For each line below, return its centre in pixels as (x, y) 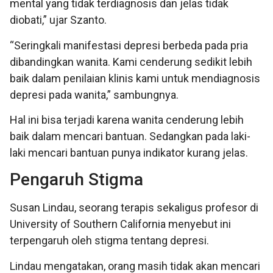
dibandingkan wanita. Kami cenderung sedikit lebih (131, 62)
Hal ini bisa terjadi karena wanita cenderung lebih (127, 119)
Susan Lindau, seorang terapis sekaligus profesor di (134, 208)
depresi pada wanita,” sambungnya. (94, 94)
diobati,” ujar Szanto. (58, 20)
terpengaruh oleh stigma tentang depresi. (109, 241)
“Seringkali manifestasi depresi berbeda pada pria (129, 45)
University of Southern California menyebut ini (120, 224)
